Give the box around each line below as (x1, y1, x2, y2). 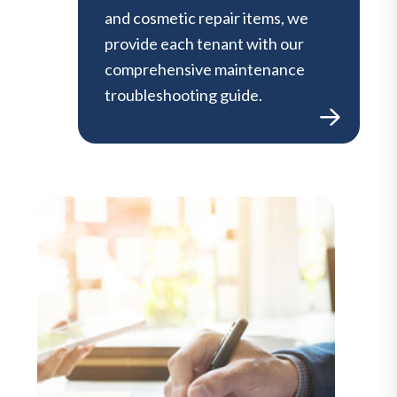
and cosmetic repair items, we (105, 7, 308, 27)
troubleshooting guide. (105, 84, 262, 105)
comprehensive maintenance (105, 58, 305, 79)
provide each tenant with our (105, 33, 304, 53)
